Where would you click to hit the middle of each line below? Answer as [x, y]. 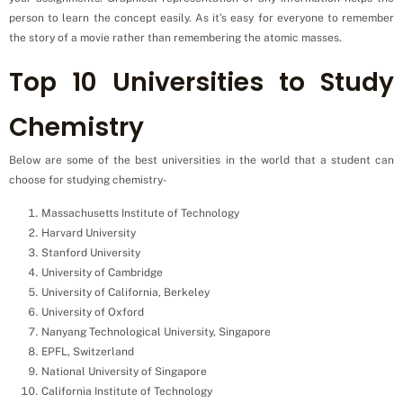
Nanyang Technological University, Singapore [156, 332]
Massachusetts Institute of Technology [140, 214]
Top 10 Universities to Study [201, 83]
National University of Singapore [124, 372]
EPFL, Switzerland [88, 352]
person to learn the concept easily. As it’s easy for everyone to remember [201, 18]
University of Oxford [93, 313]
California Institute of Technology [127, 392]
